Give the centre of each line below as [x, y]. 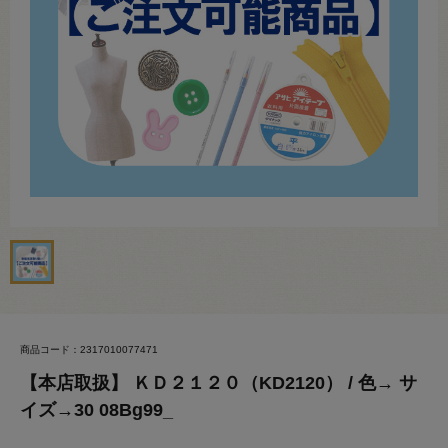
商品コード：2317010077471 [89, 349]
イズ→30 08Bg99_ [96, 410]
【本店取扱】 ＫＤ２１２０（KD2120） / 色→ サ [218, 383]
